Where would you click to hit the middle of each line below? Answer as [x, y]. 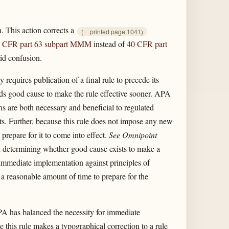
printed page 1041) [116, 31]
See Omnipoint [133, 135]
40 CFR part [147, 44]
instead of [109, 44]
